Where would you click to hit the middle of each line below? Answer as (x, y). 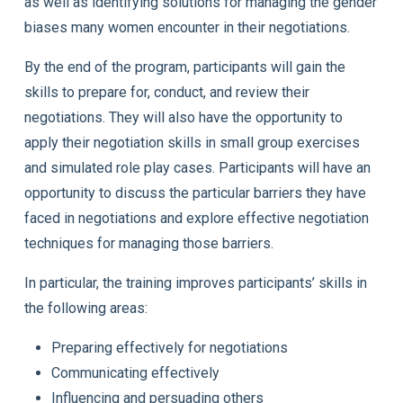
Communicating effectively (135, 372)
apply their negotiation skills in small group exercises (192, 142)
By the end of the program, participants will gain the (184, 67)
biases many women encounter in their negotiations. (187, 27)
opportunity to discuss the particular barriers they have (195, 193)
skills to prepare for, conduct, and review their (166, 92)
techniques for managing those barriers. (148, 243)
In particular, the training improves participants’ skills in (195, 282)
